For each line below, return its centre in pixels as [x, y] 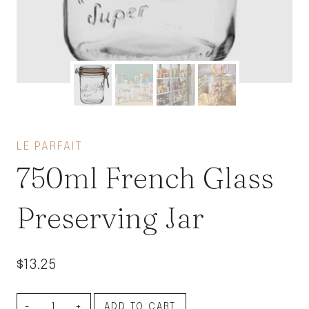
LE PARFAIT [50, 146]
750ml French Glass [145, 178]
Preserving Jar [110, 218]
